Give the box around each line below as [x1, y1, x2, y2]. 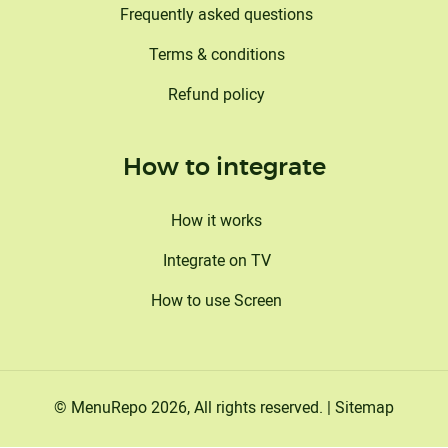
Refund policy [168, 83, 265, 106]
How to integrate [122, 156, 326, 181]
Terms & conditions [148, 43, 285, 66]
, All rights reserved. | [187, 396, 335, 419]
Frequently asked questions [120, 3, 313, 26]
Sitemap [335, 396, 394, 419]
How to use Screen [151, 289, 282, 312]
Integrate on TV [162, 249, 271, 272]
